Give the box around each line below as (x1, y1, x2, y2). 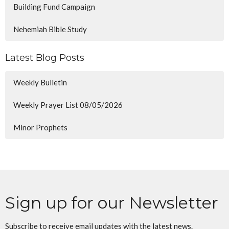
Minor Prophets (13, 122, 67, 132)
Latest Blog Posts (5, 52, 84, 64)
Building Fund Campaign (13, 2, 95, 12)
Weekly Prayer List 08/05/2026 (13, 100, 123, 109)
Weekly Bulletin (13, 77, 67, 87)
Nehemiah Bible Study (13, 25, 87, 34)
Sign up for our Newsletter (5, 192, 218, 213)
